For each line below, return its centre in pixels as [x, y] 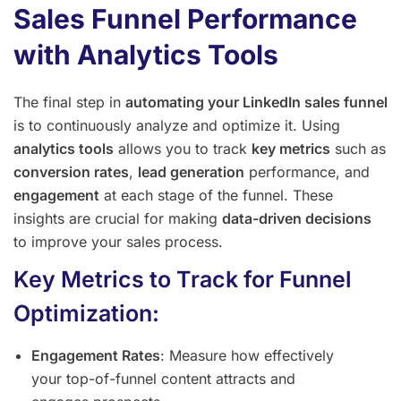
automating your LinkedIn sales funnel [256, 102]
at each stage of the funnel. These [216, 196]
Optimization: [86, 314]
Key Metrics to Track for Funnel [183, 280]
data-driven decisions [297, 219]
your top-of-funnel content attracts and [163, 379]
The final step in [69, 102]
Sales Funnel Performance [185, 19]
